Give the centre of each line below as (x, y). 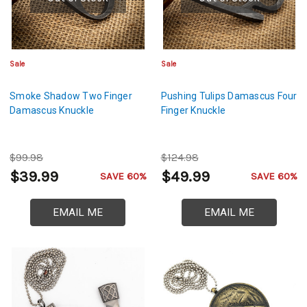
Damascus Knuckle (52, 111)
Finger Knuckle (193, 111)
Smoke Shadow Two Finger (71, 96)
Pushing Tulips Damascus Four (229, 96)
